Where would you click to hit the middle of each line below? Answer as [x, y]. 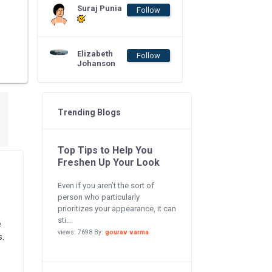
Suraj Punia [100, 8]
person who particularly [98, 197]
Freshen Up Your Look [108, 162]
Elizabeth [95, 54]
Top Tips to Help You [105, 150]
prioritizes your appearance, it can [117, 209]
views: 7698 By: [81, 232]
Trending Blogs [89, 112]
